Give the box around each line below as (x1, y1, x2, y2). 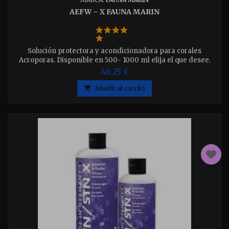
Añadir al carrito (95, 84, 145, 92)
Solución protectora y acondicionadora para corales (28, 47, 201, 55)
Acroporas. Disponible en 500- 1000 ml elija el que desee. (18, 56, 211, 64)
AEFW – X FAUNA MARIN (70, 7, 159, 16)
